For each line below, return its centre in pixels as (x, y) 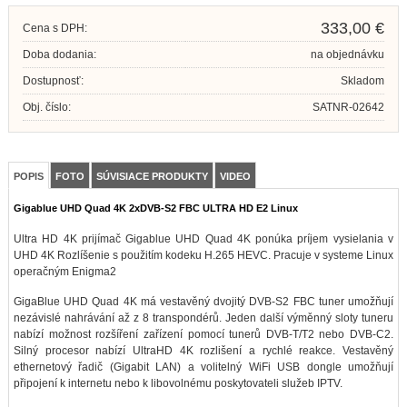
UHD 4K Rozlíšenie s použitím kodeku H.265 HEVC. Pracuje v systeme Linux (203, 255)
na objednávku (348, 55)
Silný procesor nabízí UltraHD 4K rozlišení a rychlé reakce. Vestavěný (203, 350)
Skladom (363, 81)
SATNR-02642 (349, 108)
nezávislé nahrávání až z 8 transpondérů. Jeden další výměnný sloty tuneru (203, 318)
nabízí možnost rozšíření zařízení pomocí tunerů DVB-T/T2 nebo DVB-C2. (203, 334)
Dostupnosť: (53, 81)
